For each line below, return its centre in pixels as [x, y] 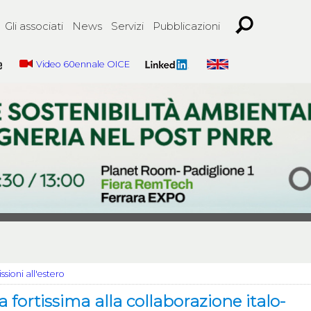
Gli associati [34, 26]
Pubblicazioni [186, 26]
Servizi [127, 26]
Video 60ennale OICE [83, 64]
